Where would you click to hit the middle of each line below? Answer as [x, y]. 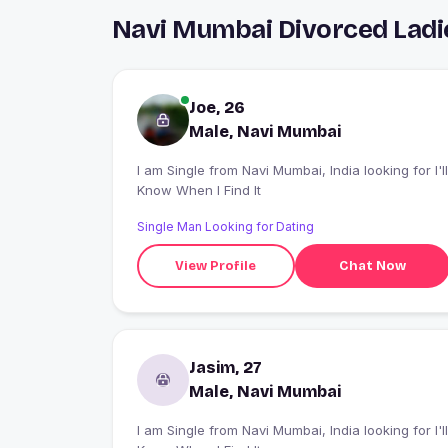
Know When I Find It [199, 190]
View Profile [216, 265]
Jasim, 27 [225, 368]
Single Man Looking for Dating [225, 227]
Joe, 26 [217, 108]
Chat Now [372, 265]
